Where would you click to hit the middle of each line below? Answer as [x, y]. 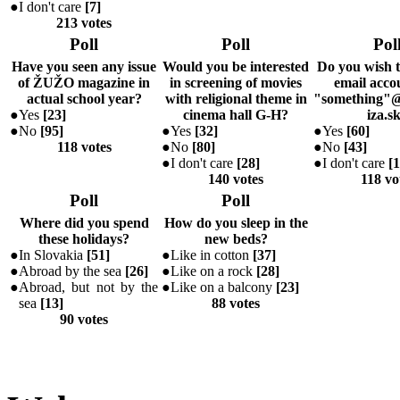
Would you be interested [236, 67]
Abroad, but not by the [88, 287]
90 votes [84, 320]
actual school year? [84, 99]
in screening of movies [236, 83]
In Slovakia [53, 255]
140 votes [236, 179]
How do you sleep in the [236, 223]
